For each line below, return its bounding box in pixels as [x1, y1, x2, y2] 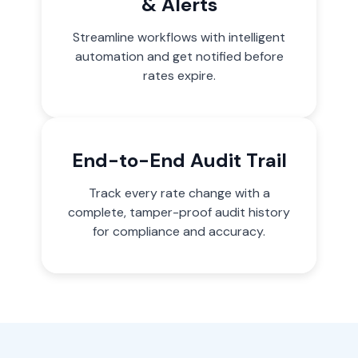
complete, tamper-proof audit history [68, 203, 290, 221]
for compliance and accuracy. [93, 222, 265, 240]
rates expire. [142, 66, 216, 84]
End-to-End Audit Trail [71, 147, 287, 173]
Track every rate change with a [88, 184, 270, 201]
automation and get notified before [74, 47, 284, 65]
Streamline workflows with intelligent [73, 28, 285, 46]
